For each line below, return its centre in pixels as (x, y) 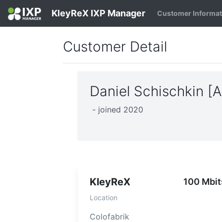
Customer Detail (115, 47)
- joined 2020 (118, 110)
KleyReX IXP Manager (97, 13)
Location (104, 198)
